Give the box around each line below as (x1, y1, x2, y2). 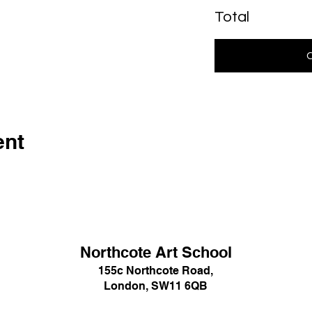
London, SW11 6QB (104, 279, 208, 292)
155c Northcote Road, (98, 264, 213, 277)
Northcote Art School (79, 243, 232, 261)
